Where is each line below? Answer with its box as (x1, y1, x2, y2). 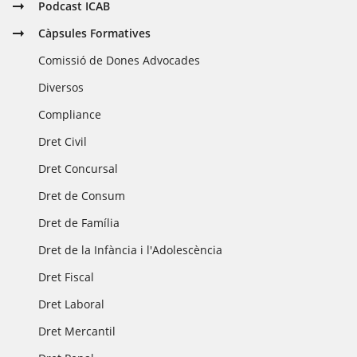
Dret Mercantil (38, 324, 116, 339)
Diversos (38, 80, 84, 95)
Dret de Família (38, 215, 120, 230)
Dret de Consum (38, 188, 126, 203)
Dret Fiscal (38, 269, 95, 284)
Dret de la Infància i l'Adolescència (38, 242, 223, 257)
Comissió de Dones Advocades (38, 53, 201, 68)
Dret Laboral (38, 296, 105, 312)
